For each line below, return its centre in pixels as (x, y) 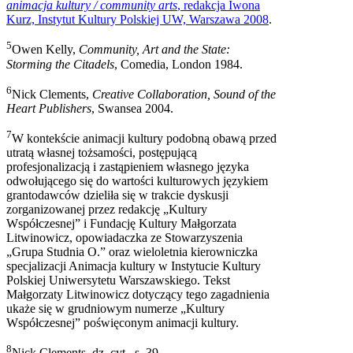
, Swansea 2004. (132, 108)
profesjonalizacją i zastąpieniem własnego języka (128, 167)
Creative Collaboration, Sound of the (184, 94)
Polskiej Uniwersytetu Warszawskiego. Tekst (118, 281)
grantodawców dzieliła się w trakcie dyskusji (117, 195)
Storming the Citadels (60, 64)
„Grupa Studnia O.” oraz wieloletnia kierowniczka (132, 252)
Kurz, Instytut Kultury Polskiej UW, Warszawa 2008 (137, 20)
